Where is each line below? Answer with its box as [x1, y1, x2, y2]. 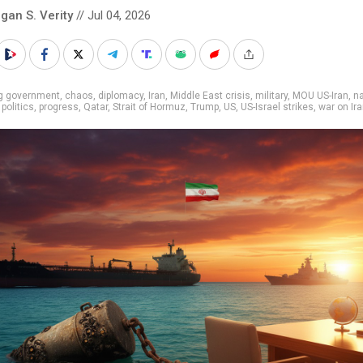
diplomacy [98, 89, 143, 101]
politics [2, 100, 34, 113]
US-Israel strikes [241, 100, 314, 113]
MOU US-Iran [293, 89, 348, 101]
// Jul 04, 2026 [73, 7, 151, 23]
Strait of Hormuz [113, 100, 186, 113]
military [255, 89, 288, 101]
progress [39, 100, 79, 113]
